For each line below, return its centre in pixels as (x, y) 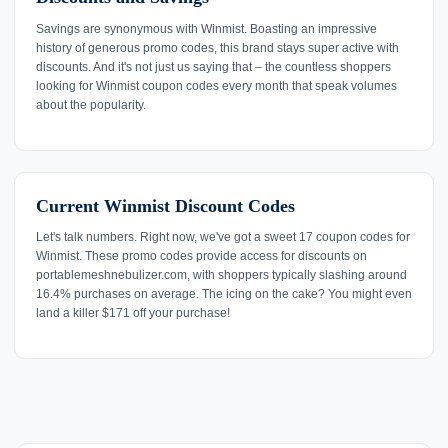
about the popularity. (91, 104)
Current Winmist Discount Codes (165, 205)
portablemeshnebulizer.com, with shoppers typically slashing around (221, 275)
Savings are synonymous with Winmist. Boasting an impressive (206, 28)
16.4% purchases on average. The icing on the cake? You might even (224, 294)
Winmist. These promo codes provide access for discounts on (201, 256)
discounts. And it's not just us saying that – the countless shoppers (213, 66)
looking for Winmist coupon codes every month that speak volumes (216, 85)
